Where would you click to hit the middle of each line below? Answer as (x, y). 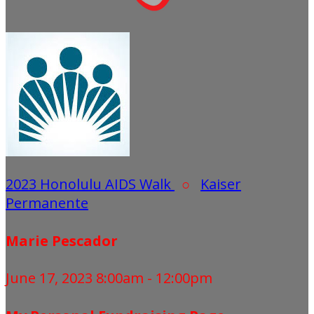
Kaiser (221, 184)
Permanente (47, 203)
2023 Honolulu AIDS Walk (90, 184)
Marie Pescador (62, 240)
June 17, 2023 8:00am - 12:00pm (109, 278)
